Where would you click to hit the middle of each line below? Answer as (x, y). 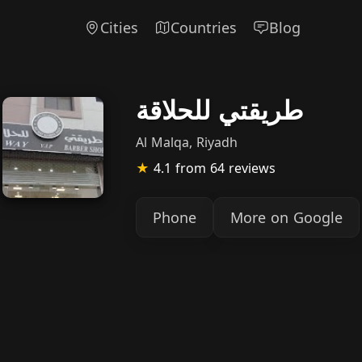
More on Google (286, 217)
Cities (119, 27)
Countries (203, 27)
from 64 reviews (225, 168)
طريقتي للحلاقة (219, 109)
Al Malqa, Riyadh (187, 142)
